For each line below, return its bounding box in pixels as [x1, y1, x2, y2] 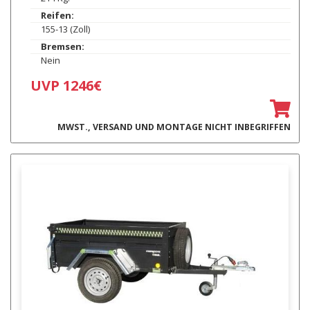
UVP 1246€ [30, 76, 102, 95]
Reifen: [40, 9, 74, 22]
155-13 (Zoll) [40, 23, 90, 36]
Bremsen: [40, 40, 84, 53]
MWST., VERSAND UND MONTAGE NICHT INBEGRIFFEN [57, 121, 291, 134]
